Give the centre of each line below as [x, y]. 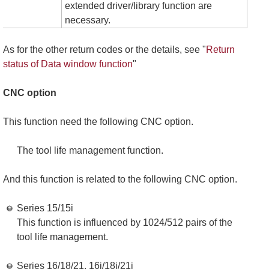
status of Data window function [68, 64]
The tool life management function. [90, 151]
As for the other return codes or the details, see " [104, 50]
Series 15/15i [45, 208]
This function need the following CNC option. [98, 122]
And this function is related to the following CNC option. [120, 180]
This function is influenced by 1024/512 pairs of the [124, 223]
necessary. [88, 20]
